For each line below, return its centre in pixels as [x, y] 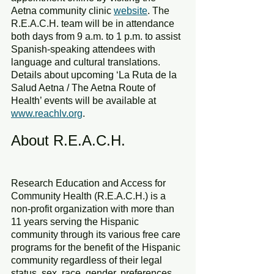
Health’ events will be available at [85, 100]
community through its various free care [97, 234]
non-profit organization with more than [94, 209]
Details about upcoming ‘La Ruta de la [95, 75]
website [131, 10]
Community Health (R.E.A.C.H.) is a [90, 196]
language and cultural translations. [86, 62]
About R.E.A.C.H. [68, 140]
